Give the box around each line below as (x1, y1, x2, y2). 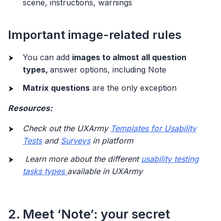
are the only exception (90, 82, 177, 93)
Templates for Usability (110, 123, 196, 133)
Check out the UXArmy (23, 123, 110, 133)
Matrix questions (23, 82, 90, 93)
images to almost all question (72, 52, 186, 62)
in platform (90, 135, 133, 146)
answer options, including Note (50, 64, 166, 74)
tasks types (23, 166, 67, 176)
